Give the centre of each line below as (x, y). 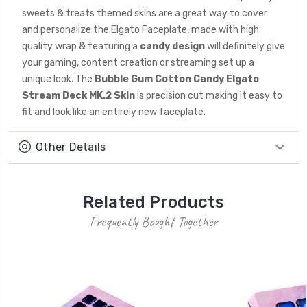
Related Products (153, 202)
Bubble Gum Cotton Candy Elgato (176, 79)
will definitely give (246, 46)
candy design (172, 46)
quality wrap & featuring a (80, 46)
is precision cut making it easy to (209, 95)
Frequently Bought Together (153, 221)
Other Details (71, 147)
